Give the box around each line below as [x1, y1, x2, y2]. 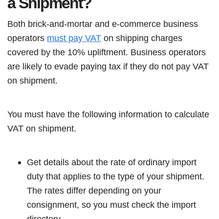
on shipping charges [101, 33, 182, 43]
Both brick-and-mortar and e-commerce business [7, 19, 198, 29]
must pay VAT [47, 33, 101, 43]
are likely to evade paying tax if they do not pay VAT [7, 61, 209, 71]
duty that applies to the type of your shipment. [27, 171, 204, 181]
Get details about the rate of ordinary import [27, 157, 197, 167]
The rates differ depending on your [27, 185, 161, 196]
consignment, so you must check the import [27, 199, 196, 210]
